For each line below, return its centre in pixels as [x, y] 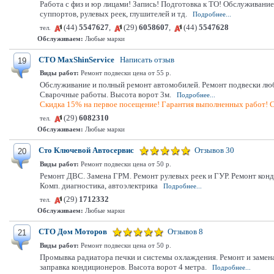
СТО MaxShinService [76, 60]
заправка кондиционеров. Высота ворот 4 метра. [123, 267]
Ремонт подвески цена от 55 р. [125, 73]
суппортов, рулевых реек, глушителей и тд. [113, 14]
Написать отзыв [147, 60]
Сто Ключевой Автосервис [86, 150]
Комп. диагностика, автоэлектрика [99, 186]
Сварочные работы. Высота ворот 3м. [106, 94]
